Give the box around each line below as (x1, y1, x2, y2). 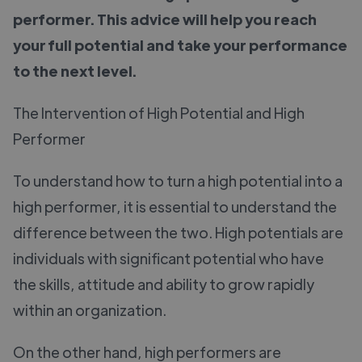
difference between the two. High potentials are (13, 222, 343, 242)
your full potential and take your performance (13, 35, 347, 54)
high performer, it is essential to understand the (13, 196, 337, 216)
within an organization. (13, 300, 166, 319)
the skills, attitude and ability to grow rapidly (13, 274, 314, 293)
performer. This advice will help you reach (13, 9, 317, 28)
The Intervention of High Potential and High (13, 103, 305, 122)
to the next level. (13, 61, 137, 80)
